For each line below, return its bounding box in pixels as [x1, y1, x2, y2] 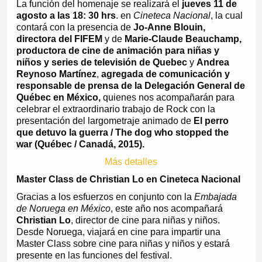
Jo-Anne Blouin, [133, 22, 205, 33]
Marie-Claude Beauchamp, [124, 34, 242, 44]
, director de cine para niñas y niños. [70, 215, 220, 226]
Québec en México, [16, 92, 101, 103]
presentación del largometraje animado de [16, 116, 194, 126]
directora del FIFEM [16, 34, 102, 44]
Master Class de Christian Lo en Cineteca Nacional [16, 174, 240, 185]
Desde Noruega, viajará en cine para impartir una [16, 227, 220, 237]
